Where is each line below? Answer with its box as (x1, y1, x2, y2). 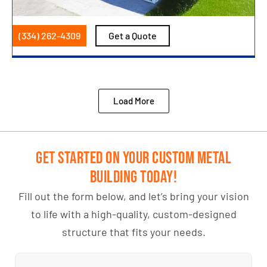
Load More (113, 95, 154, 107)
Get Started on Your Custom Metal (36, 148, 231, 169)
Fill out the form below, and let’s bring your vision (18, 190, 249, 203)
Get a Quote (108, 30, 157, 42)
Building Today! (89, 167, 178, 188)
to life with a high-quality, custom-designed (30, 207, 237, 221)
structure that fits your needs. (61, 225, 206, 239)
